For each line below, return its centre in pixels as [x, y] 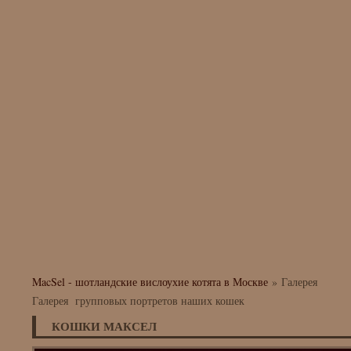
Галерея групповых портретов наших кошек [138, 300]
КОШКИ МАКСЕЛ [104, 326]
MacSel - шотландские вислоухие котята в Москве [150, 282]
